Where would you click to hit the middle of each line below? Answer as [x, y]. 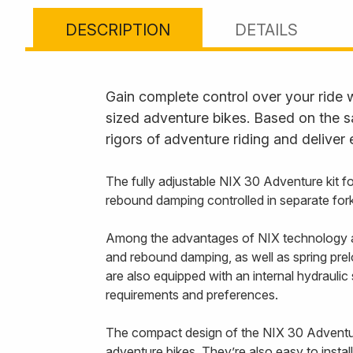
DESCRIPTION [118, 30]
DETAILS [266, 30]
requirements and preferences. [192, 295]
